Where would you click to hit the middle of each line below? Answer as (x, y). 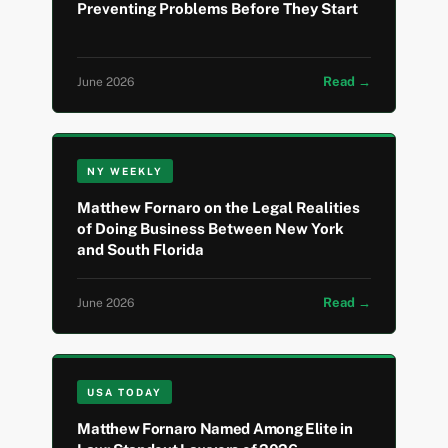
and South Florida (141, 250)
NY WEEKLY (125, 171)
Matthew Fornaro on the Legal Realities (219, 208)
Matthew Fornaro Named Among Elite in (215, 429)
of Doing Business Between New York (211, 229)
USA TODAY (125, 392)
